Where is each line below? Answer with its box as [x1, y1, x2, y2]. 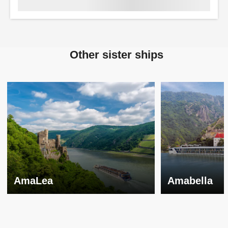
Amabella [167, 175, 213, 186]
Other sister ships [70, 48, 163, 61]
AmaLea [13, 175, 53, 186]
